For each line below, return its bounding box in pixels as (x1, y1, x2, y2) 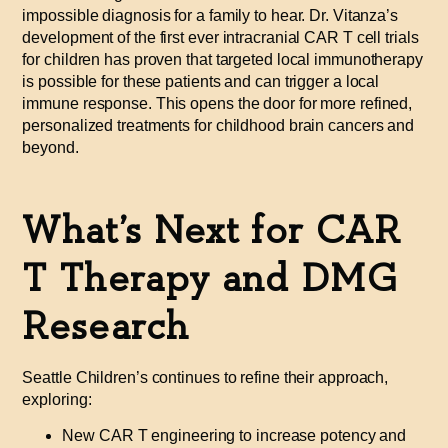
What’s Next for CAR (22, 211, 402, 252)
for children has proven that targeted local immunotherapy (22, 51, 423, 69)
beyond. (22, 139, 79, 157)
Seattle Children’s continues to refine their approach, (22, 369, 389, 387)
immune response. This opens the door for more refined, (22, 95, 413, 113)
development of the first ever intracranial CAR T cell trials (22, 29, 419, 47)
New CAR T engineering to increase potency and (62, 427, 407, 445)
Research (22, 307, 189, 348)
